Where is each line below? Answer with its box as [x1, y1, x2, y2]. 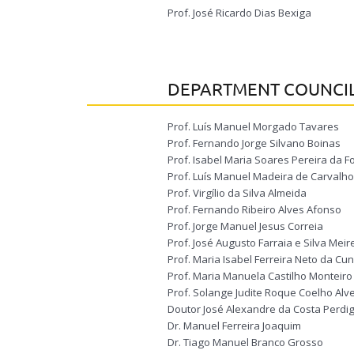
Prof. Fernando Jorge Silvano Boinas [168, 136, 341, 150]
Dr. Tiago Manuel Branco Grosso [168, 335, 323, 349]
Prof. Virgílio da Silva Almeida [168, 186, 307, 200]
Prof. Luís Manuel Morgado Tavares [168, 119, 339, 134]
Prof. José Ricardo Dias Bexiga [168, 6, 311, 20]
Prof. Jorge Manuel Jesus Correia [168, 219, 323, 233]
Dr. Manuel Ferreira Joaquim [168, 318, 301, 333]
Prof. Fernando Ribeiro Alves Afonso [168, 202, 341, 217]
